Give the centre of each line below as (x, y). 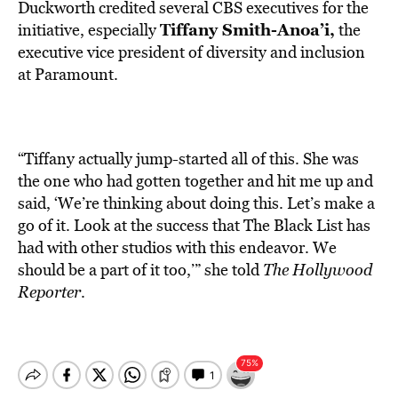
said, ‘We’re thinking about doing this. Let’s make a (196, 203)
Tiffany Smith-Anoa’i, (247, 29)
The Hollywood (318, 270)
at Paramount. (68, 74)
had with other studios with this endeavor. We (177, 247)
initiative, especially (89, 30)
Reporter (49, 292)
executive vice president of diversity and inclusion (191, 52)
